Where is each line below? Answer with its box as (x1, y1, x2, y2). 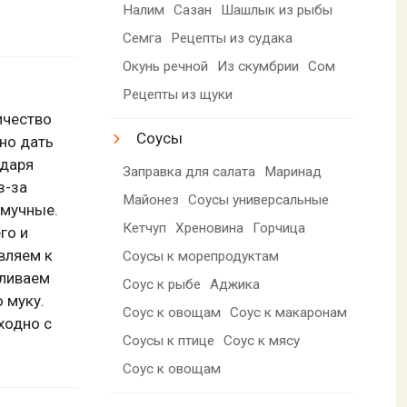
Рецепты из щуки (123, 85, 233, 103)
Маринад (264, 163, 323, 180)
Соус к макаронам (230, 303, 348, 321)
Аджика (210, 275, 261, 293)
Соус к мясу (223, 332, 301, 349)
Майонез (123, 191, 180, 208)
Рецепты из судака (171, 29, 293, 46)
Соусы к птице (123, 332, 215, 349)
